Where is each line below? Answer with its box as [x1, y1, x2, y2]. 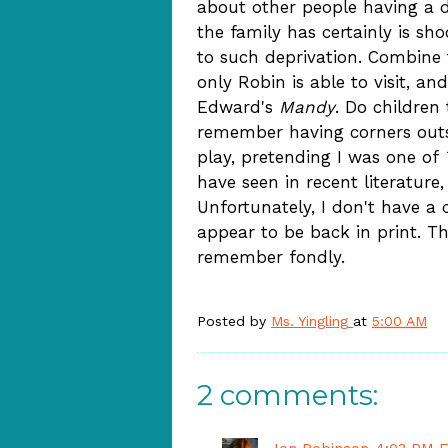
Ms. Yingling [271, 313, 348, 329]
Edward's [197, 97, 279, 117]
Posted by [197, 313, 271, 329]
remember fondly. [197, 247, 345, 267]
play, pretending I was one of [197, 147, 444, 167]
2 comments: [197, 378, 378, 412]
